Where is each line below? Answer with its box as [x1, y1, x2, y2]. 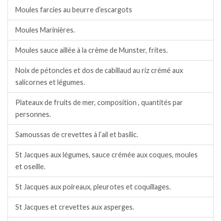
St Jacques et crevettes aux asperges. [15, 203, 134, 212]
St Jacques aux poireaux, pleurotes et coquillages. [15, 183, 171, 191]
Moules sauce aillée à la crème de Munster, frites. [15, 46, 168, 55]
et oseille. [15, 162, 45, 171]
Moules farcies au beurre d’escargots [15, 5, 132, 14]
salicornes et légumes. [15, 78, 85, 87]
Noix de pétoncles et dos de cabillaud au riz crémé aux [15, 66, 183, 75]
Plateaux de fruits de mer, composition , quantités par [15, 98, 183, 107]
